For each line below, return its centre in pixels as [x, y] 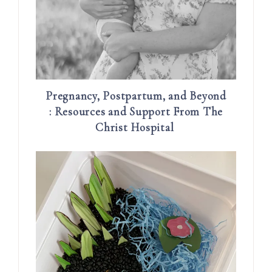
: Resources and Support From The [136, 112]
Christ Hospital [136, 127]
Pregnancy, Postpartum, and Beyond [136, 96]
